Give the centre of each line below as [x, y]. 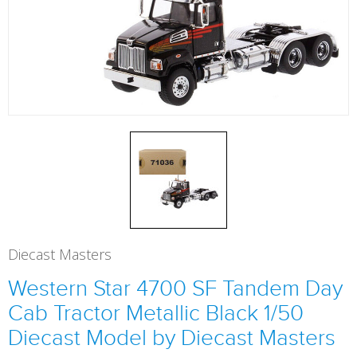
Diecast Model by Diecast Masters [172, 337]
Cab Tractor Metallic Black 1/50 [156, 313]
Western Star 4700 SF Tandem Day [175, 288]
